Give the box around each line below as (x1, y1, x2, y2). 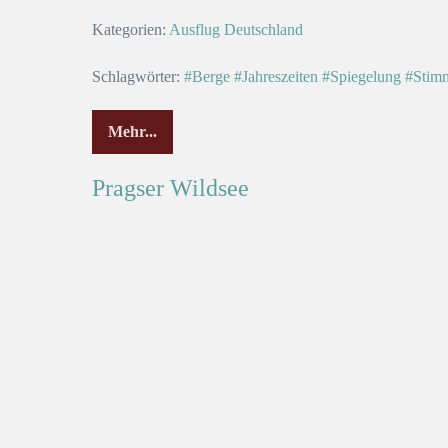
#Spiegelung (322, 67, 401, 85)
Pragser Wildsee (92, 174, 249, 201)
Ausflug (169, 20, 220, 38)
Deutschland (224, 20, 303, 38)
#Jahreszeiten (234, 67, 318, 85)
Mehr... (108, 122, 157, 140)
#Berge (184, 67, 230, 85)
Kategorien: (92, 20, 166, 38)
